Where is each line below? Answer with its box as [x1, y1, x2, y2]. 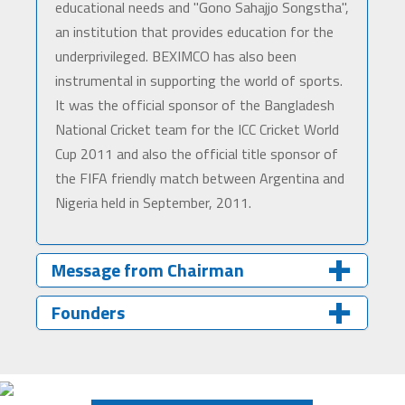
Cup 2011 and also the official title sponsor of [54, 143, 338, 165]
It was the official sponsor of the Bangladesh [54, 94, 334, 117]
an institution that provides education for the [54, 21, 334, 43]
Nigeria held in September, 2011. [54, 192, 251, 214]
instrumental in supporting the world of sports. [54, 70, 343, 92]
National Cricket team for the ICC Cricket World [54, 118, 339, 141]
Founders [51, 298, 125, 327]
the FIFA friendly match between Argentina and [54, 167, 344, 190]
